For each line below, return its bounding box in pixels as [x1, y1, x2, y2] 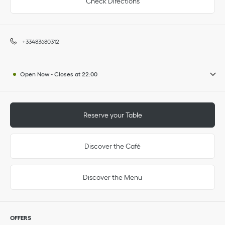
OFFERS [10, 214, 31, 221]
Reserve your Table [83, 111, 142, 120]
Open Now [20, 71, 49, 78]
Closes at [54, 71, 80, 78]
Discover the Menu [83, 173, 142, 182]
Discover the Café [84, 142, 141, 151]
